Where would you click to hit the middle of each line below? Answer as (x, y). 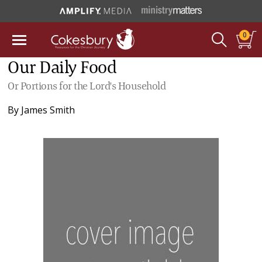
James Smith (48, 110)
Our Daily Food (62, 68)
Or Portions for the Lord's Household (87, 87)
